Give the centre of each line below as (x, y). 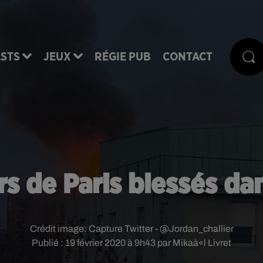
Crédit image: (59, 229)
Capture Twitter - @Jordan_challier (161, 229)
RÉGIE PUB (123, 57)
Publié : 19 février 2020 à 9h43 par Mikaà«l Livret (131, 243)
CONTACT (188, 57)
